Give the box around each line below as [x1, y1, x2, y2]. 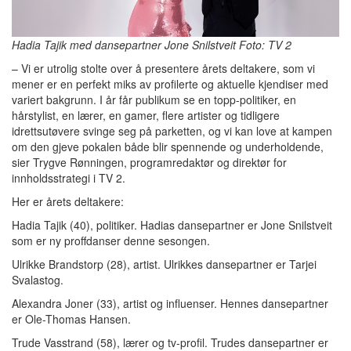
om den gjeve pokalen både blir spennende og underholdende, [12, 139, 324, 154]
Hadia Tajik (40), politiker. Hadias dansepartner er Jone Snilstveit [12, 217, 332, 233]
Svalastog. [12, 272, 63, 288]
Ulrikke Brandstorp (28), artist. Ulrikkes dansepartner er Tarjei [12, 256, 317, 272]
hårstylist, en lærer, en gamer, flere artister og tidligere [12, 107, 280, 123]
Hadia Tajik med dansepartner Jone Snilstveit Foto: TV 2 [12, 37, 291, 52]
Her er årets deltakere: [12, 194, 124, 209]
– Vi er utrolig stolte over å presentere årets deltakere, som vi [12, 60, 315, 76]
